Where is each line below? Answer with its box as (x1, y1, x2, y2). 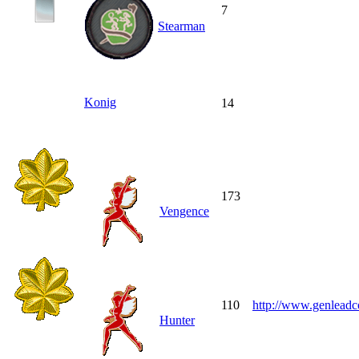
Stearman (158, 18, 205, 33)
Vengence (159, 204, 209, 218)
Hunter (159, 313, 195, 327)
